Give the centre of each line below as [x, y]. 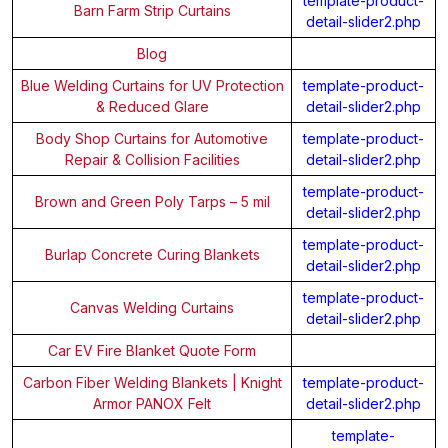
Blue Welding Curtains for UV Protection [152, 85]
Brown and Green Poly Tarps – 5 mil [152, 201]
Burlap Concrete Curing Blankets [152, 254]
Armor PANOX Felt [152, 403]
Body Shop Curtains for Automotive [152, 138]
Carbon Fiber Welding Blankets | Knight [152, 382]
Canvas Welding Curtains [152, 307]
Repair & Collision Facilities [152, 159]
